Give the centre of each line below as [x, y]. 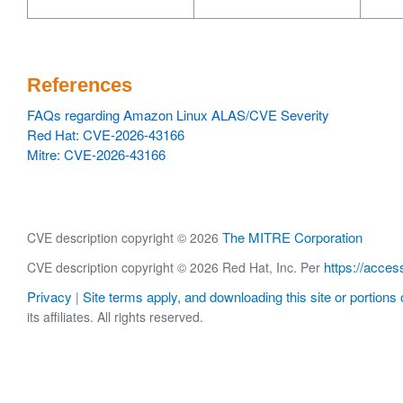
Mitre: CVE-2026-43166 [96, 154]
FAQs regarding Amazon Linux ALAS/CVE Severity [178, 115]
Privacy [49, 297]
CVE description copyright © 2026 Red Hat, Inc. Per [175, 268]
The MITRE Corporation [292, 237]
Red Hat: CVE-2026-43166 [106, 134]
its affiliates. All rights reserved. [115, 317]
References [80, 85]
